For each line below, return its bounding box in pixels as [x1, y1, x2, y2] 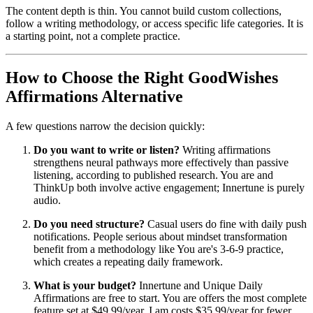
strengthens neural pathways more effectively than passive [34, 156, 289, 169]
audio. [34, 194, 61, 207]
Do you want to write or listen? [34, 144, 180, 156]
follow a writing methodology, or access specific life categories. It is [6, 17, 303, 29]
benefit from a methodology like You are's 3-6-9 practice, [34, 243, 284, 256]
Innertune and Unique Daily [136, 279, 263, 292]
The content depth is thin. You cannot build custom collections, [6, 4, 282, 17]
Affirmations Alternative [6, 87, 183, 106]
